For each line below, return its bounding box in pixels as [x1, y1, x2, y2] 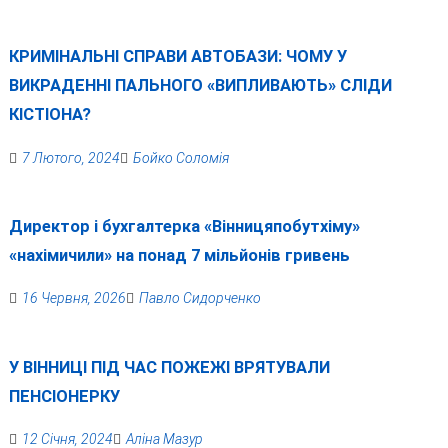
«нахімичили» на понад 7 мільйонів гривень [8, 246, 350, 266]
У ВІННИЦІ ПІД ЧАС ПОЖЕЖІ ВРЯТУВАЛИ [8, 357, 330, 377]
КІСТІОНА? [8, 105, 91, 125]
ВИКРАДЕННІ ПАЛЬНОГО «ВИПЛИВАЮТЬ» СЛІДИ [8, 76, 392, 96]
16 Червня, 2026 [21, 290, 126, 307]
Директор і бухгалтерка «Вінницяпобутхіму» [8, 217, 360, 237]
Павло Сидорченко [138, 290, 261, 307]
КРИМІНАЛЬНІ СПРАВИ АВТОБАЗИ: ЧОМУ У [8, 47, 347, 67]
